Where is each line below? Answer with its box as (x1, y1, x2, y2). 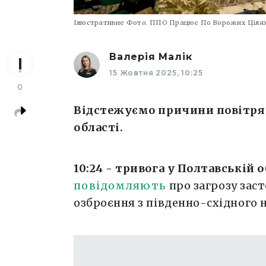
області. (74, 121, 123, 135)
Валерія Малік (109, 51, 192, 63)
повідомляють (74, 179, 167, 193)
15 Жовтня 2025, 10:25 (109, 68, 203, 78)
